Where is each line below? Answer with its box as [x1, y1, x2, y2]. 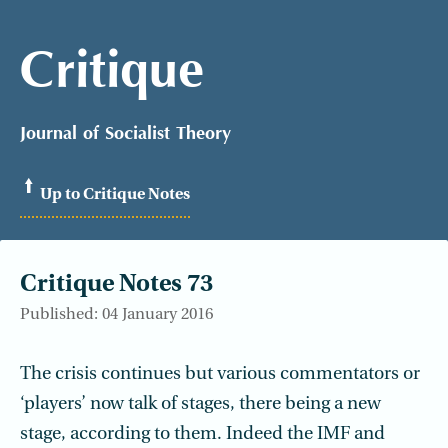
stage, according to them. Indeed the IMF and [20, 425, 385, 444]
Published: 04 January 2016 [20, 307, 213, 323]
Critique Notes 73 [20, 273, 213, 297]
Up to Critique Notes [40, 187, 190, 203]
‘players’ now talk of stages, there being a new [20, 395, 381, 414]
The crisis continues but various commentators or [20, 365, 420, 384]
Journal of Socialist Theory [20, 125, 231, 144]
